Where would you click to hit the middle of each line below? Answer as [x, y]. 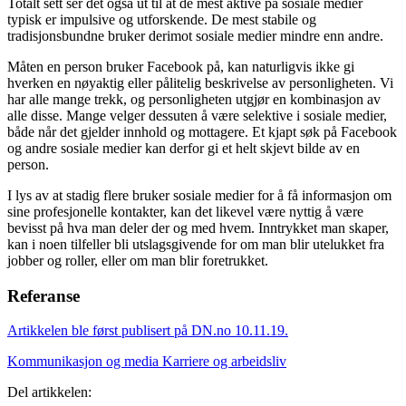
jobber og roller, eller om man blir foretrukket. [138, 260]
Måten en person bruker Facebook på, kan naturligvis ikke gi [181, 66]
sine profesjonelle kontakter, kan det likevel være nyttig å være [185, 211]
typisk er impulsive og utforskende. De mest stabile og [162, 19]
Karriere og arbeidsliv [224, 362]
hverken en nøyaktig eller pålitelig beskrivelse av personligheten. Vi [200, 82]
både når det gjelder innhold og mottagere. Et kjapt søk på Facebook [202, 131]
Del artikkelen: [49, 392]
